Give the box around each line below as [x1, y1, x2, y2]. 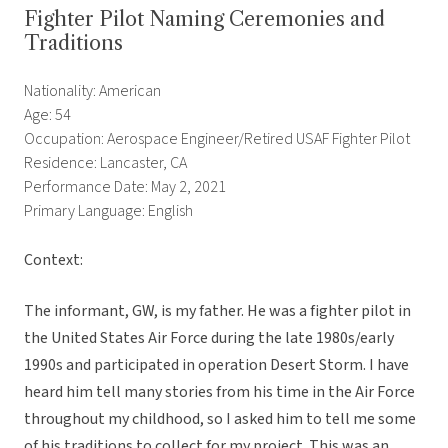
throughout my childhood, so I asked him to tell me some [24, 408, 416, 431]
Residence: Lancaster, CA [24, 152, 187, 175]
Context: [24, 249, 83, 272]
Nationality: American [24, 80, 161, 103]
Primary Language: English [24, 200, 193, 223]
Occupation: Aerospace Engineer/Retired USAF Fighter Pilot [24, 128, 410, 151]
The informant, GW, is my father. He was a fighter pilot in [24, 300, 411, 323]
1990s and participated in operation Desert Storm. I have [24, 354, 409, 377]
